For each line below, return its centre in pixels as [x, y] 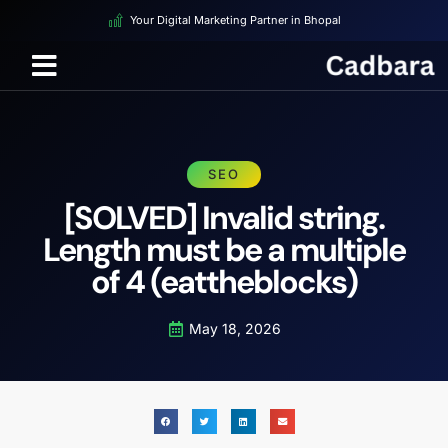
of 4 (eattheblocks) [224, 282]
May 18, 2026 [234, 329]
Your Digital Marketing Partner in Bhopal [235, 20]
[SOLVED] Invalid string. [224, 218]
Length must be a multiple [224, 250]
